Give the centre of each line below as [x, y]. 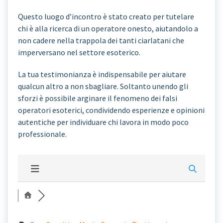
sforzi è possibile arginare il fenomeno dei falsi [98, 98]
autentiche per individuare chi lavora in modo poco [103, 122]
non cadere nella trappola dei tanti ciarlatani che [101, 40]
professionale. [42, 134]
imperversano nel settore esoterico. [79, 52]
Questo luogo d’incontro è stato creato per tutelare [106, 16]
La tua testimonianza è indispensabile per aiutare [102, 74]
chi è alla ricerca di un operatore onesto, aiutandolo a [108, 28]
